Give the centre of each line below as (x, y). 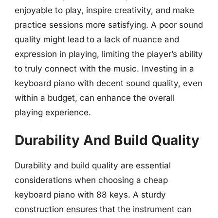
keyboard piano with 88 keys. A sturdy (90, 194)
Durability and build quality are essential (93, 165)
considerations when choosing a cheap (91, 180)
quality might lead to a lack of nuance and (97, 39)
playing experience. (53, 112)
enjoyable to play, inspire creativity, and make (104, 10)
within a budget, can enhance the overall (95, 98)
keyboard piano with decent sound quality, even (109, 83)
